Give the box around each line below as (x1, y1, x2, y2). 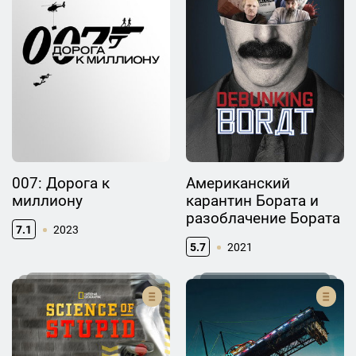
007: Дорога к (12, 173, 110, 192)
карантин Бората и (186, 191, 319, 210)
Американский (186, 173, 290, 192)
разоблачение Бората (186, 208, 340, 227)
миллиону (12, 191, 83, 210)
